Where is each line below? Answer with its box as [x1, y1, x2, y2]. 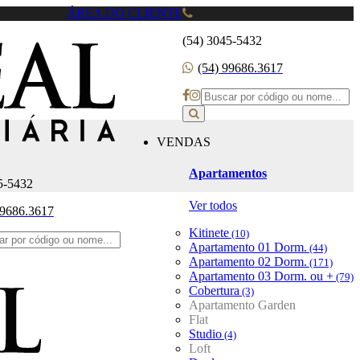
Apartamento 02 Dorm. [189, 254, 307, 268]
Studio [189, 326, 222, 341]
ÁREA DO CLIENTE [67, 6, 182, 20]
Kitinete [189, 225, 229, 239]
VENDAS [157, 135, 211, 149]
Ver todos [189, 198, 237, 212]
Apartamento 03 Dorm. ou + [189, 268, 333, 283]
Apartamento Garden [189, 297, 296, 312]
